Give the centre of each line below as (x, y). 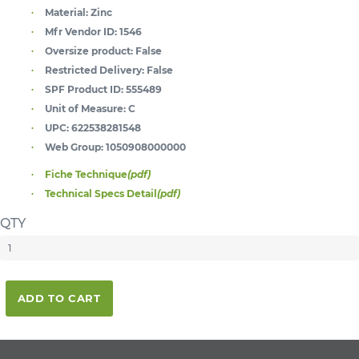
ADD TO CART (59, 298)
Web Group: (74, 147)
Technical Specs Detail (101, 193)
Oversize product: (89, 50)
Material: (67, 12)
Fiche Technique (86, 174)
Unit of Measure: (85, 108)
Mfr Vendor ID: (81, 31)
